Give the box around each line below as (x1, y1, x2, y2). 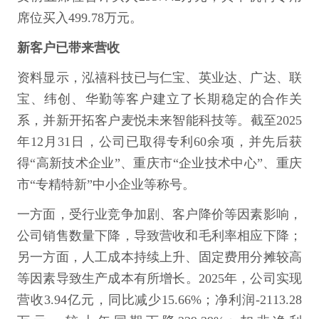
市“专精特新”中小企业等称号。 (17, 177, 195, 192)
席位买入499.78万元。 (17, 11, 142, 25)
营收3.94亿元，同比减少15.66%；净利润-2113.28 (17, 293, 302, 307)
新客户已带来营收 (17, 41, 120, 55)
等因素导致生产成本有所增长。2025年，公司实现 (17, 271, 302, 286)
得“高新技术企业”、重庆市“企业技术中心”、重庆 (17, 156, 302, 170)
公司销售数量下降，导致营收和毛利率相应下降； (17, 229, 302, 243)
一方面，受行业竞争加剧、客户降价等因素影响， (17, 207, 302, 221)
